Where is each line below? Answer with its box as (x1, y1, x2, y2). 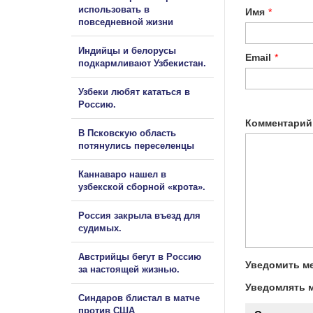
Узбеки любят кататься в (78, 86, 190, 97)
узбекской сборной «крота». (78, 181, 205, 192)
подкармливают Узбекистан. (78, 57, 206, 68)
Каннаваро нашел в (78, 168, 166, 180)
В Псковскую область (78, 127, 176, 138)
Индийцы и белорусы (78, 45, 176, 56)
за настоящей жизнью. (78, 263, 180, 275)
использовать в (78, 3, 150, 15)
